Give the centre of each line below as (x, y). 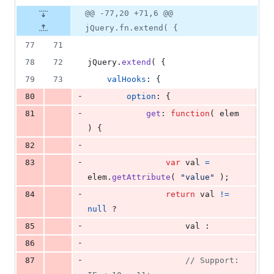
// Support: (212, 261)
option (141, 97)
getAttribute (141, 177)
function (190, 114)
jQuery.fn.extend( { (131, 28)
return (180, 194)
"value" (198, 177)
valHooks (127, 80)
